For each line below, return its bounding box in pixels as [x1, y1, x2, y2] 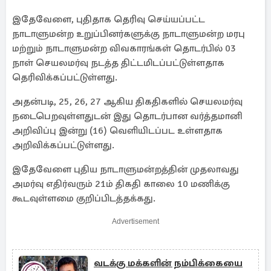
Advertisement [112, 217, 159, 226]
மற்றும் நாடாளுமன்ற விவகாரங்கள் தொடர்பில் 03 [12, 42, 236, 54]
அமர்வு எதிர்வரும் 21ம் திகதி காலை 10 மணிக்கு [12, 178, 230, 190]
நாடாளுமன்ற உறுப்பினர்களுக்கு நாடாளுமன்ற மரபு [12, 28, 245, 40]
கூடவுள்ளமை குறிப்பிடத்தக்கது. [12, 192, 155, 204]
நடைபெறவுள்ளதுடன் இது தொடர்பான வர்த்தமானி [12, 110, 243, 122]
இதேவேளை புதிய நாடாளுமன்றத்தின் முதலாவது [12, 163, 239, 175]
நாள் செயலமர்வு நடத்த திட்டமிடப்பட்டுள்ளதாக [12, 57, 224, 69]
